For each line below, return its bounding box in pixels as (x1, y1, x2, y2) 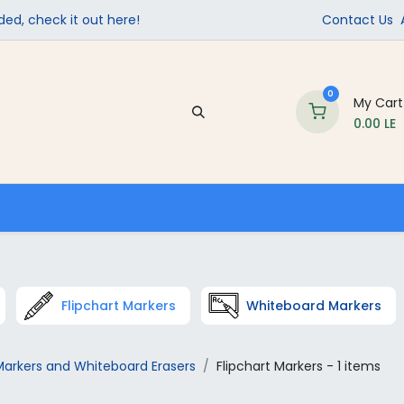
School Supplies (259, 198, 363, 217)
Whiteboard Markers (245, 297, 381, 316)
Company (13, 198, 78, 217)
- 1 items (322, 357, 381, 376)
